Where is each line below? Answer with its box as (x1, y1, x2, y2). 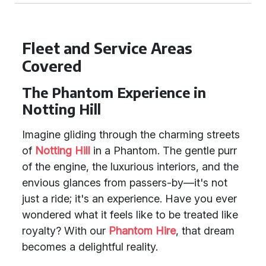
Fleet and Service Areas (22, 39, 192, 58)
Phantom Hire (109, 224, 176, 237)
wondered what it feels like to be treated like (22, 208, 238, 221)
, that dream (176, 224, 235, 237)
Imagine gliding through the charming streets (22, 128, 240, 141)
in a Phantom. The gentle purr (90, 144, 237, 157)
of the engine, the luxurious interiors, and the (22, 160, 239, 173)
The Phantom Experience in (22, 84, 206, 101)
